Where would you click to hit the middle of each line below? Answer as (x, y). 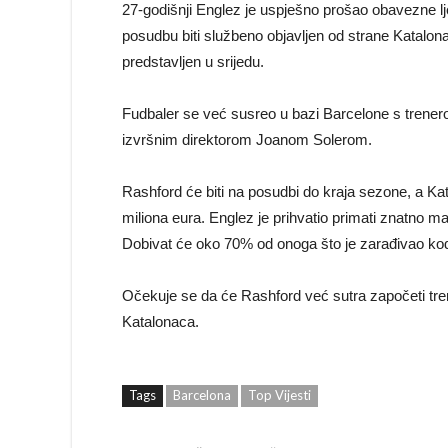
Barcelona (202, 395)
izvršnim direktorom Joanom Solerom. (247, 139)
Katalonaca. (160, 321)
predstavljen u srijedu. (193, 61)
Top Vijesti (279, 395)
